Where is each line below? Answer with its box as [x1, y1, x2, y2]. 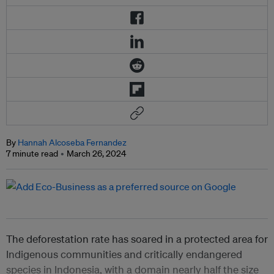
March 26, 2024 [67, 148, 126, 160]
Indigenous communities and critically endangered [6, 248, 242, 261]
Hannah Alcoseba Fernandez [18, 137, 127, 149]
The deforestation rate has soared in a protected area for [6, 232, 268, 246]
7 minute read [6, 148, 58, 160]
